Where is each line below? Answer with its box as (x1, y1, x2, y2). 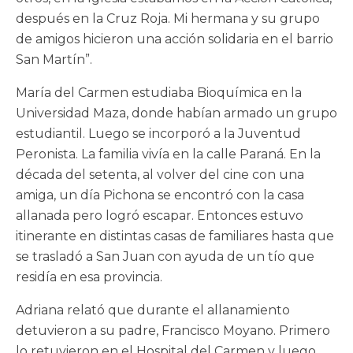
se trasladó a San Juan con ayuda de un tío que (16, 249, 314, 265)
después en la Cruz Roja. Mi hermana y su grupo (16, 11, 320, 27)
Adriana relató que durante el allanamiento (16, 303, 290, 318)
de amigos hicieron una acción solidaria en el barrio (16, 32, 333, 47)
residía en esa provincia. (16, 269, 162, 285)
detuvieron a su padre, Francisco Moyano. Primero (16, 323, 330, 339)
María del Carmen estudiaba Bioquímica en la (16, 85, 302, 101)
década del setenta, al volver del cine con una (16, 167, 304, 183)
